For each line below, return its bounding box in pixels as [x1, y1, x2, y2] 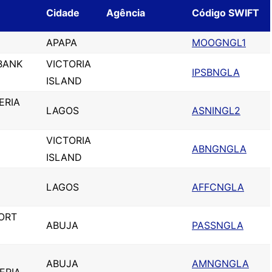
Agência [106, 7, 145, 19]
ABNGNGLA [192, 143, 246, 155]
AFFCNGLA [192, 181, 244, 193]
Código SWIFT [192, 7, 259, 19]
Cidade [46, 7, 80, 19]
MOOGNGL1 [192, 36, 246, 49]
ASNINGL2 [192, 104, 240, 117]
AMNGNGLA [192, 257, 249, 270]
